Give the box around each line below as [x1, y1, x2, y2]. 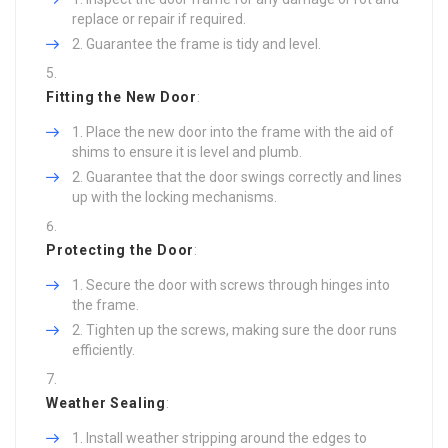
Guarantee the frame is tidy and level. [86, 35, 321, 52]
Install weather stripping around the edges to [86, 429, 367, 446]
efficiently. [72, 341, 135, 358]
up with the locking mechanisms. [72, 188, 277, 205]
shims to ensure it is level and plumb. [72, 143, 302, 160]
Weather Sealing [46, 394, 166, 411]
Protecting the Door [46, 241, 195, 258]
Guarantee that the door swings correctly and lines [86, 168, 402, 185]
